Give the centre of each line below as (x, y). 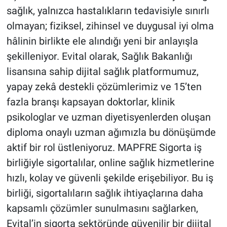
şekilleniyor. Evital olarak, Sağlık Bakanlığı (99, 56)
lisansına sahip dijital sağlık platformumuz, (102, 72)
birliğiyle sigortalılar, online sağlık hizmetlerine (110, 163)
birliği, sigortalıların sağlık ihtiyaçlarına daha (105, 193)
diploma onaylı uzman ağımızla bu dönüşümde (111, 133)
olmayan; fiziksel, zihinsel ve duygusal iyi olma (110, 26)
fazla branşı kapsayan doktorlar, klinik (90, 102)
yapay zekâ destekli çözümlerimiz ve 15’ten (104, 87)
